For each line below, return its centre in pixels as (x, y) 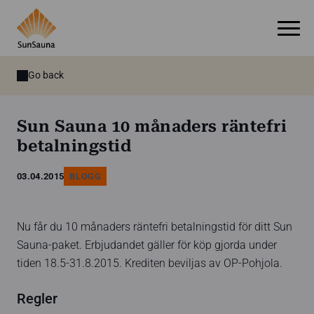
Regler (37, 299)
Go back (46, 75)
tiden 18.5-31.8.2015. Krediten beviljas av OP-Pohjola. (150, 264)
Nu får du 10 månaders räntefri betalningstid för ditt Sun (155, 227)
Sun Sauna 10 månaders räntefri (152, 127)
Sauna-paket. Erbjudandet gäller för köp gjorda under (147, 246)
